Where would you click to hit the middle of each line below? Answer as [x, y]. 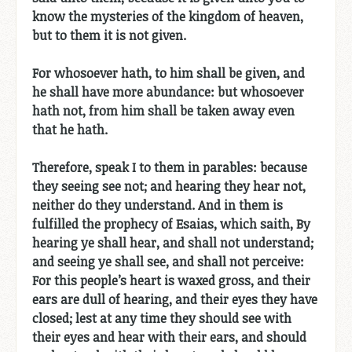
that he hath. [70, 129]
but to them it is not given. [109, 35]
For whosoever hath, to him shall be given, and [169, 73]
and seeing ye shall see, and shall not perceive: [168, 261]
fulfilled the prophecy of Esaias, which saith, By [171, 224]
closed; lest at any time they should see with [162, 318]
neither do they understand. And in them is [158, 205]
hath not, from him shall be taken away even [163, 110]
